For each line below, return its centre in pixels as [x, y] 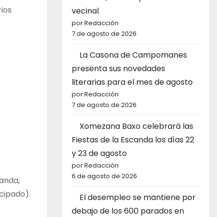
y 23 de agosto [99, 154]
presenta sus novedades [118, 69]
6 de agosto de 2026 [104, 176]
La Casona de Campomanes [133, 55]
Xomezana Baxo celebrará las [136, 126]
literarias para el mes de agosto [132, 82]
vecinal [85, 11]
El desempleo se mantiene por [138, 198]
